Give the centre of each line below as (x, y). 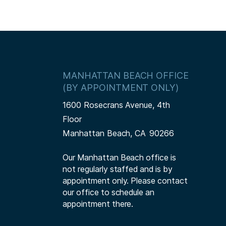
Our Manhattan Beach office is (119, 157)
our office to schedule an (109, 192)
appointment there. (98, 204)
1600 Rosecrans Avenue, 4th (116, 105)
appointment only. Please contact (125, 181)
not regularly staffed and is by (118, 169)
